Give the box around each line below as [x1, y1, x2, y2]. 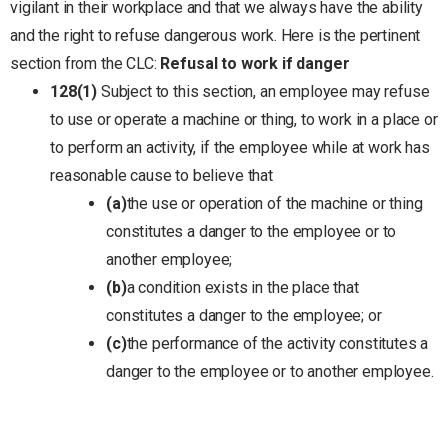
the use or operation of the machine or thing [126, 193, 423, 213]
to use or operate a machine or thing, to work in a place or [50, 109, 438, 129]
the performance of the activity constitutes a [126, 333, 429, 353]
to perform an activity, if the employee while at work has [50, 137, 430, 157]
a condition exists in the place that [126, 277, 359, 297]
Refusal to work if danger [160, 53, 350, 73]
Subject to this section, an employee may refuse [97, 81, 430, 101]
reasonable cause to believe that [50, 165, 273, 185]
